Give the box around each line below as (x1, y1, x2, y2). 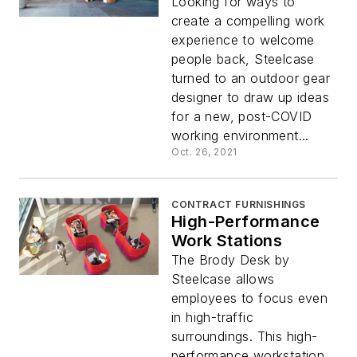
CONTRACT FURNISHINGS (171, 198, 306, 210)
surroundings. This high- (171, 328, 318, 344)
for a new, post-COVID (171, 108, 312, 124)
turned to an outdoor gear (171, 69, 330, 86)
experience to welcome (171, 31, 315, 48)
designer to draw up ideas (171, 88, 329, 105)
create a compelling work (171, 12, 325, 29)
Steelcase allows (171, 270, 275, 287)
